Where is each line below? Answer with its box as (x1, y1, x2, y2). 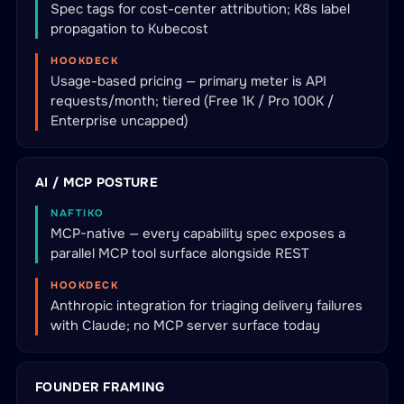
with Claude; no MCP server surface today (50, 317, 320, 335)
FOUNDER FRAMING (35, 379, 165, 395)
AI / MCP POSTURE (35, 174, 158, 190)
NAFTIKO (50, 207, 105, 219)
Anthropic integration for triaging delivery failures (50, 297, 363, 315)
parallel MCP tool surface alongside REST (50, 244, 309, 262)
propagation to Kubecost (50, 20, 208, 38)
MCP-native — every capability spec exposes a (50, 225, 345, 243)
